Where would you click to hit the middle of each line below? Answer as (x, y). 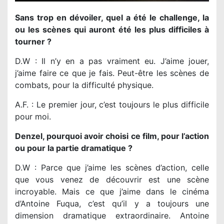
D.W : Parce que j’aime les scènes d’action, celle (112, 167)
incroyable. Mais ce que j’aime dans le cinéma (112, 191)
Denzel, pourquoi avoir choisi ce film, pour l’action (112, 136)
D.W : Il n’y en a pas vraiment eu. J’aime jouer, (112, 61)
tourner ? (33, 41)
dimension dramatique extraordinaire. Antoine (112, 215)
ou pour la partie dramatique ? (74, 148)
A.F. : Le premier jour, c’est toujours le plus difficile (112, 104)
